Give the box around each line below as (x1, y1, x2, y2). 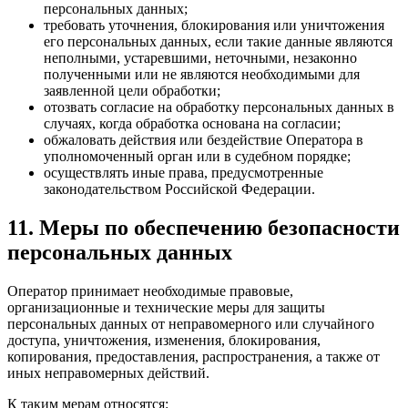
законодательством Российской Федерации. (44, 181, 315, 198)
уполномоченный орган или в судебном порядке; (44, 148, 351, 165)
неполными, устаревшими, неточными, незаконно (44, 50, 357, 66)
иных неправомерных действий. (7, 365, 209, 382)
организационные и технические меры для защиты (7, 300, 325, 316)
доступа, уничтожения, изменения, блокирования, (7, 332, 321, 349)
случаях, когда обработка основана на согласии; (44, 116, 341, 132)
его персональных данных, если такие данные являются (44, 34, 393, 50)
